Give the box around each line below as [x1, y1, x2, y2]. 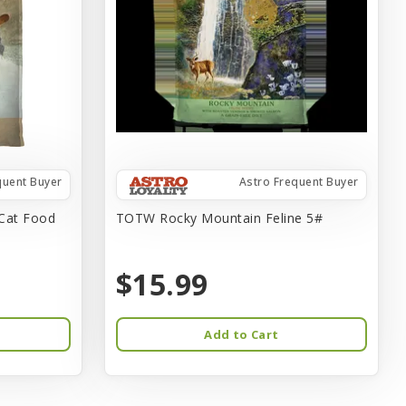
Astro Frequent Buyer [238, 173, 359, 189]
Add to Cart [204, 325, 279, 343]
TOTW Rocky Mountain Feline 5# [115, 208, 324, 227]
